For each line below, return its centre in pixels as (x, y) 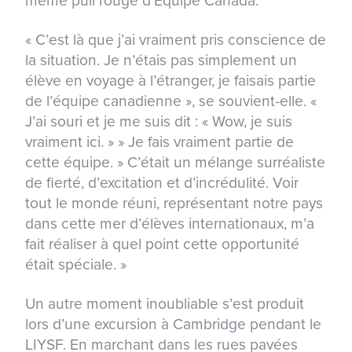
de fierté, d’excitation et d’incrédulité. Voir (162, 182)
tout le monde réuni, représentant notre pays (174, 203)
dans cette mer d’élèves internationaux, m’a (170, 223)
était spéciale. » (76, 264)
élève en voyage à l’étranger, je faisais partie (170, 80)
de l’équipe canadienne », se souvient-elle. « (171, 101)
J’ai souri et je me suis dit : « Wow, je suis (159, 121)
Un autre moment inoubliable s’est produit (165, 303)
